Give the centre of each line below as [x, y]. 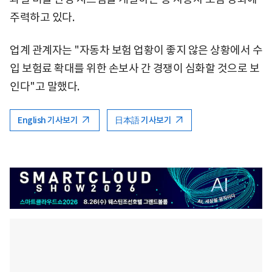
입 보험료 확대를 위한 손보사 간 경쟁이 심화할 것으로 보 [134, 68]
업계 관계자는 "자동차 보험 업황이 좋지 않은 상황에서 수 [136, 50]
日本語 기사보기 [144, 120]
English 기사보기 [49, 120]
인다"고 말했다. [45, 86]
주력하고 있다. [42, 17]
